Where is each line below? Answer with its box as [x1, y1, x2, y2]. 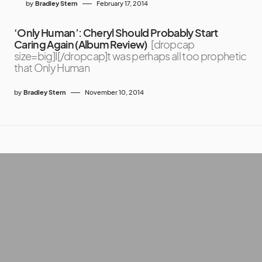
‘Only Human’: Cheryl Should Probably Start [14, 26, 218, 40]
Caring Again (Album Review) [14, 37, 147, 51]
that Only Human [14, 61, 89, 75]
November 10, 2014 [85, 88, 144, 96]
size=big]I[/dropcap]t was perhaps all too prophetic [14, 49, 247, 63]
